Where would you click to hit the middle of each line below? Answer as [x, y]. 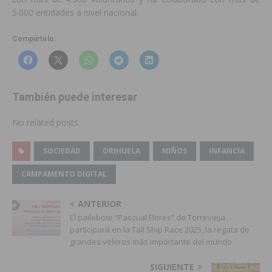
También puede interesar [75, 97]
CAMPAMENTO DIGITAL [64, 174]
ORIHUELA [121, 151]
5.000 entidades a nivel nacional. [75, 13]
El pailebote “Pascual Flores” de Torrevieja [148, 218]
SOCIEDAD [62, 151]
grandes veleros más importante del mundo [151, 242]
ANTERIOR [100, 204]
